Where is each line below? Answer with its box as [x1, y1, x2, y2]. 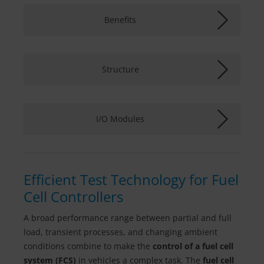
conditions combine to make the [24, 240, 153, 252]
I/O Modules [96, 113, 144, 124]
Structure [101, 64, 139, 75]
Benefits [104, 14, 136, 25]
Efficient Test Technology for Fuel [24, 170, 239, 189]
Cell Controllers [24, 187, 123, 206]
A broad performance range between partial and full [24, 212, 232, 223]
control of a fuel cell [153, 240, 233, 252]
